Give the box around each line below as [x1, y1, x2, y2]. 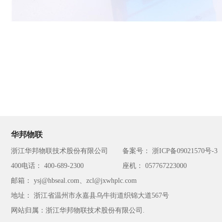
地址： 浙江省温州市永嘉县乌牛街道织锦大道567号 [11, 192, 169, 199]
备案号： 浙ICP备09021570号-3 [122, 147, 218, 155]
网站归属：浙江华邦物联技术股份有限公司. [11, 207, 145, 214]
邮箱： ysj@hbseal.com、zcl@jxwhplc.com [11, 177, 137, 184]
